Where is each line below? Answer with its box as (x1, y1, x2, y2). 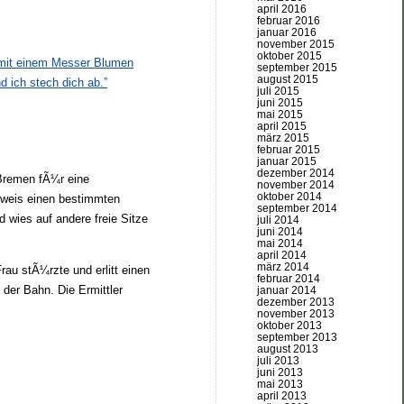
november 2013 (257, 308, 335, 320)
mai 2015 (257, 108, 303, 121)
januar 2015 (257, 155, 317, 168)
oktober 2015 (257, 50, 322, 62)
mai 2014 (257, 237, 303, 250)
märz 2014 (257, 261, 309, 273)
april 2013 (257, 390, 307, 402)
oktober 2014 (257, 190, 322, 203)
